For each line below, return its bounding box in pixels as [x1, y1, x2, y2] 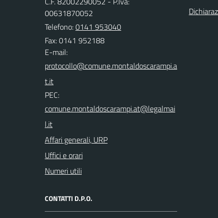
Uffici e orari [45, 149, 83, 161]
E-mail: [45, 46, 68, 58]
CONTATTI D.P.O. [45, 193, 92, 203]
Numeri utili [45, 165, 82, 177]
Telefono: [45, 21, 75, 33]
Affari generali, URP [45, 134, 108, 145]
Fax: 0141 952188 [45, 35, 105, 46]
